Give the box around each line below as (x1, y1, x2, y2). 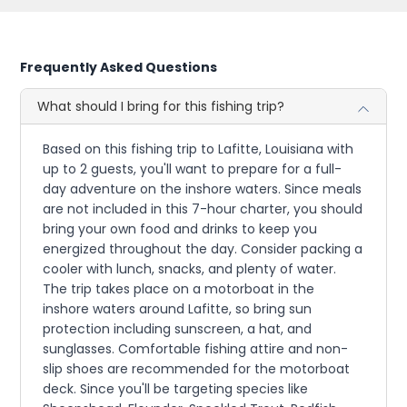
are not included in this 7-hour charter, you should (43, 200, 363, 219)
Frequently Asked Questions (20, 58, 218, 77)
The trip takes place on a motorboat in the (43, 280, 315, 299)
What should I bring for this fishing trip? (37, 97, 285, 116)
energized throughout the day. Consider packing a (43, 240, 363, 259)
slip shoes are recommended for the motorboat (43, 360, 351, 379)
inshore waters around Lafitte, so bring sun (43, 300, 313, 319)
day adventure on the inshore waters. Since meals (43, 180, 362, 199)
